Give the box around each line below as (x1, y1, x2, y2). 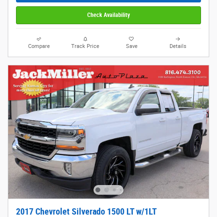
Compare (28, 43, 50, 49)
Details (169, 43, 186, 49)
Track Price (71, 43, 100, 49)
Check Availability (87, 12, 130, 19)
